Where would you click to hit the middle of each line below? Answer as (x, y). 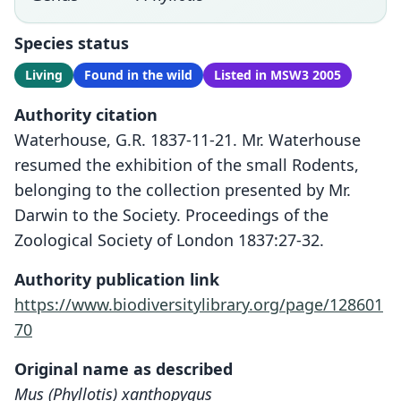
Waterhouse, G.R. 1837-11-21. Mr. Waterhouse (188, 140)
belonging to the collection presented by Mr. (183, 190)
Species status (72, 43)
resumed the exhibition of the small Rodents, (187, 165)
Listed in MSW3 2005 (277, 75)
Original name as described (124, 369)
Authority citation (86, 115)
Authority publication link (117, 279)
